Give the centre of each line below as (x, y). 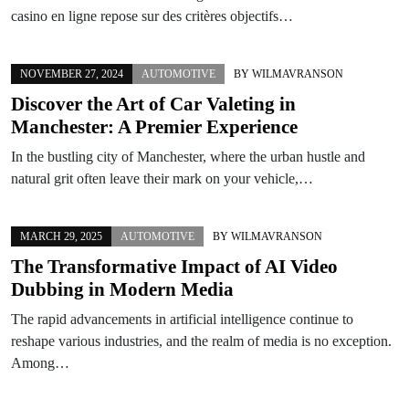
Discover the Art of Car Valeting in (153, 104)
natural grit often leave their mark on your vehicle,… (162, 178)
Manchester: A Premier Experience (154, 126)
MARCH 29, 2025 (61, 236)
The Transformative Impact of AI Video (174, 266)
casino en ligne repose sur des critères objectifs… (152, 16)
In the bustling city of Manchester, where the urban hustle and (188, 156)
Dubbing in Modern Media (122, 289)
